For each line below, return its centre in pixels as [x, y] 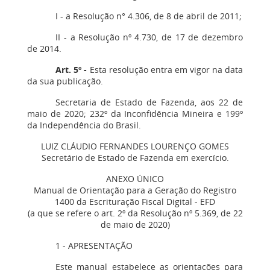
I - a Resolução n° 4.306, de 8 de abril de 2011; [149, 16]
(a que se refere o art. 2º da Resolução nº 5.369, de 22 [135, 213]
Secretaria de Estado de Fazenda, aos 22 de [149, 102]
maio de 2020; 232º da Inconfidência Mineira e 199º [135, 114]
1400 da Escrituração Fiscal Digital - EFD [135, 202]
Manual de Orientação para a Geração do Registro [135, 190]
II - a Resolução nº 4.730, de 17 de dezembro [149, 37]
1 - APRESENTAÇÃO [94, 246]
